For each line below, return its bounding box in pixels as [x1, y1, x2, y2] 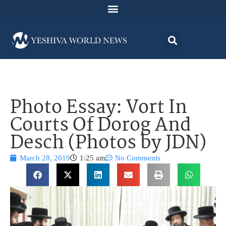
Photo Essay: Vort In [10, 93, 187, 124]
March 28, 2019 [20, 154, 70, 162]
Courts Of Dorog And [10, 111, 191, 141]
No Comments [115, 154, 160, 162]
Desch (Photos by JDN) [10, 129, 206, 159]
